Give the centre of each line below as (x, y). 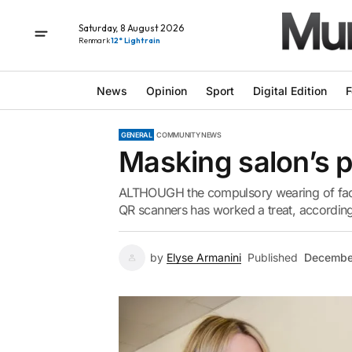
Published (273, 257)
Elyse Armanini (204, 257)
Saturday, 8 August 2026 (131, 27)
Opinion (166, 90)
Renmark (95, 40)
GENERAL (137, 135)
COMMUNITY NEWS (189, 135)
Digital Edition (290, 90)
